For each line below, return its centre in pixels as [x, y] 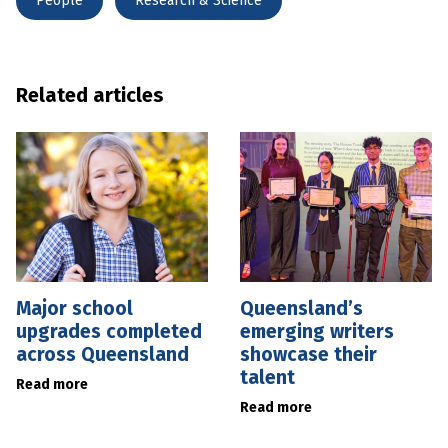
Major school [74, 308]
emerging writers [317, 331]
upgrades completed [109, 331]
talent [267, 377]
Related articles [90, 94]
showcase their [308, 354]
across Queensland [102, 354]
